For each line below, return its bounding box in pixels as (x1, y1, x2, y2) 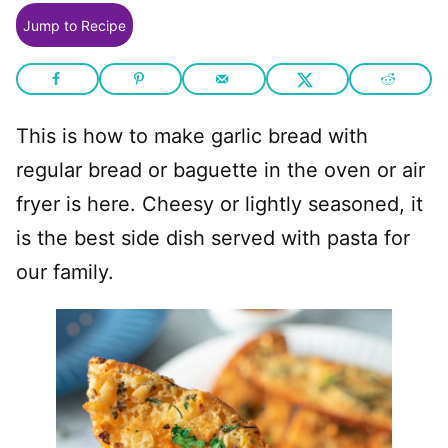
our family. (16, 260, 114, 284)
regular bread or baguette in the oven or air (16, 158, 425, 182)
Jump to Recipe (23, 16, 126, 34)
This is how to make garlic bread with (16, 124, 368, 148)
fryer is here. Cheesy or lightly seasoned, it (16, 192, 423, 216)
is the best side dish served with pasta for (16, 226, 410, 250)
